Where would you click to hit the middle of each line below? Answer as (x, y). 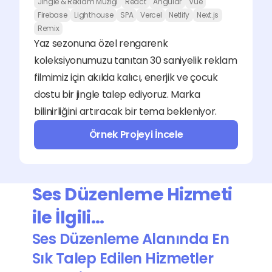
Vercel (151, 15)
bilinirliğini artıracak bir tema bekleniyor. (125, 111)
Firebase (53, 15)
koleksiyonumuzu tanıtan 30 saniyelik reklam (136, 60)
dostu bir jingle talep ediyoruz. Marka (117, 94)
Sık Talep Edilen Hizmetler (123, 258)
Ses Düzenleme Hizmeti (132, 195)
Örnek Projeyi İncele (136, 134)
